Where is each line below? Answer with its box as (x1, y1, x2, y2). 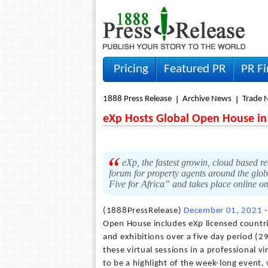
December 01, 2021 (184, 206, 263, 215)
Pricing (114, 63, 148, 75)
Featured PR (164, 63, 226, 75)
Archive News (182, 95, 232, 103)
